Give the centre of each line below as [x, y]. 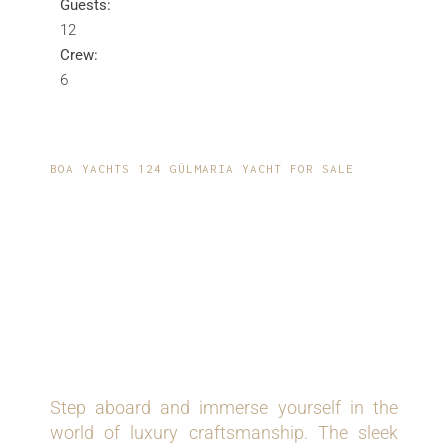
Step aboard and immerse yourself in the [224, 408]
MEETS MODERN [182, 297]
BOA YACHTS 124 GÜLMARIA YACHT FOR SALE [202, 169]
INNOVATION [157, 334]
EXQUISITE [140, 223]
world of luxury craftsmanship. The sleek [224, 433]
